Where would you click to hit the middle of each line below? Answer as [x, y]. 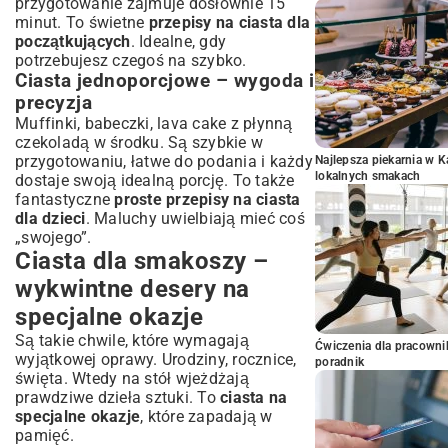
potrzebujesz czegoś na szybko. [131, 60]
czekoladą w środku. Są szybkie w [139, 142]
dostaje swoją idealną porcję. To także [155, 180]
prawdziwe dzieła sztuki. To [117, 397]
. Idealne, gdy [178, 41]
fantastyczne [65, 199]
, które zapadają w [206, 416]
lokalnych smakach [368, 176]
